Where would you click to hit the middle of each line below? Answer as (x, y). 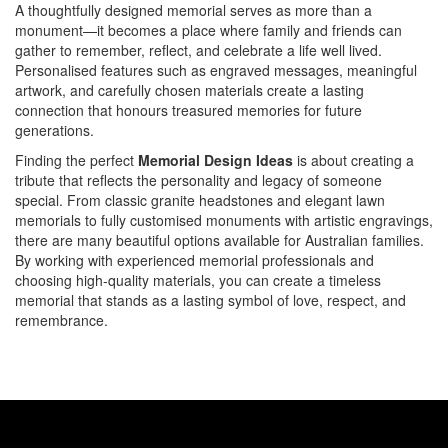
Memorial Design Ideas (215, 160)
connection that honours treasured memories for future (188, 110)
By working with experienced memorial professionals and (194, 260)
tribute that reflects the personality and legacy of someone (198, 180)
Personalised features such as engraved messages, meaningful (216, 70)
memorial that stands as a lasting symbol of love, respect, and (210, 300)
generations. (54, 130)
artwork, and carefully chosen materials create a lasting (189, 90)
